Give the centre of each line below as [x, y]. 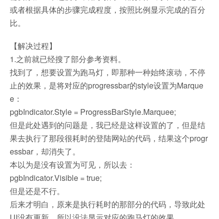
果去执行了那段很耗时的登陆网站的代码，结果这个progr [109, 138]
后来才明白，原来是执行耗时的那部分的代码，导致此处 [108, 204]
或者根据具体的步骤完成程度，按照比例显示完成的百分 [108, 10]
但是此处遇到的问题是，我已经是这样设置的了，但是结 [108, 125]
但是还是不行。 [37, 191]
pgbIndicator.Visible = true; [56, 178]
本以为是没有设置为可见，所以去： [72, 164]
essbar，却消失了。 [45, 151]
